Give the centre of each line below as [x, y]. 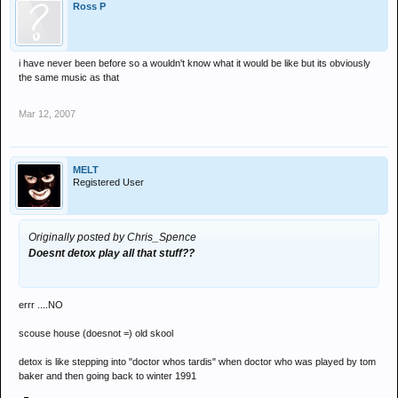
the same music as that [69, 77]
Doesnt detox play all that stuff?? [111, 253]
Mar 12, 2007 [47, 114]
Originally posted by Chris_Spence [112, 237]
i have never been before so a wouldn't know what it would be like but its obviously [195, 63]
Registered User [108, 182]
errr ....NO [41, 305]
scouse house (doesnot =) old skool [96, 333]
